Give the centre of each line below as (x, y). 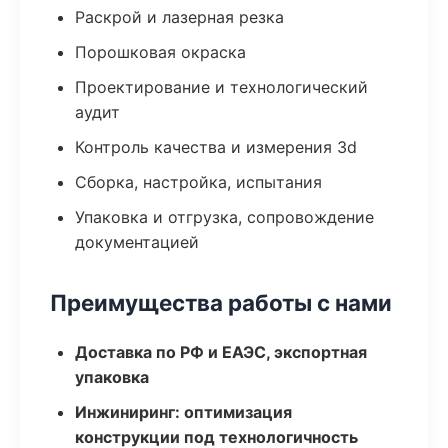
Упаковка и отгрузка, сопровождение (224, 217)
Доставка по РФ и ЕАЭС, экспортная (221, 352)
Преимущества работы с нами (221, 302)
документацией (137, 242)
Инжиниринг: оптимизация (183, 412)
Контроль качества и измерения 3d (216, 147)
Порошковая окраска (160, 52)
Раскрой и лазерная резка (179, 17)
